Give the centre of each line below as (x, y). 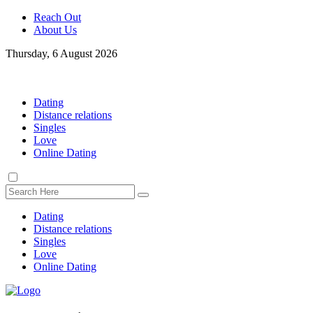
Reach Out (57, 17)
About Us (55, 30)
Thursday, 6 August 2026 (61, 53)
